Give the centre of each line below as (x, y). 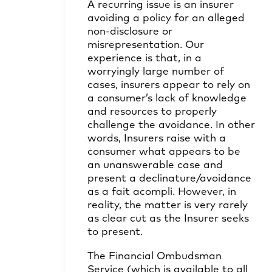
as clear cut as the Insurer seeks (168, 219)
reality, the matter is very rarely (168, 206)
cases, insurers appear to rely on (169, 85)
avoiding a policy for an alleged (166, 19)
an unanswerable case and (155, 165)
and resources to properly (152, 112)
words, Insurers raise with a (157, 139)
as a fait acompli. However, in (162, 192)
